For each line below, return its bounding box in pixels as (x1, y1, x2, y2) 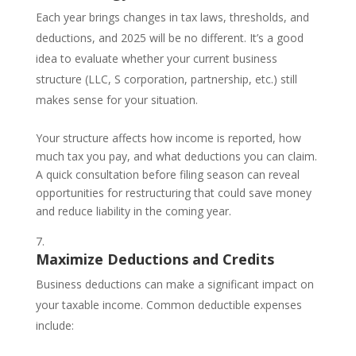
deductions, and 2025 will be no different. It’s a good (35, 29, 304, 45)
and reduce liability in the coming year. (35, 203, 231, 219)
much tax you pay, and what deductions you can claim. (35, 148, 317, 164)
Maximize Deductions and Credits (35, 249, 274, 269)
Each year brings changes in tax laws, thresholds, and (35, 9, 309, 25)
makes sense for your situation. (35, 91, 198, 107)
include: (35, 317, 74, 333)
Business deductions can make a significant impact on (35, 276, 314, 292)
